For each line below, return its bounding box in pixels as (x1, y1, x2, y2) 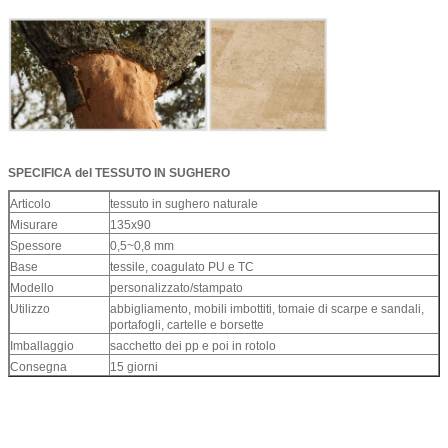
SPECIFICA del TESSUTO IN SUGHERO (8, 165, 230, 180)
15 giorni (110, 359, 158, 374)
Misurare (10, 217, 58, 232)
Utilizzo (10, 301, 50, 316)
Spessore (10, 238, 62, 253)
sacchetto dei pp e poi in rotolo (110, 338, 276, 353)
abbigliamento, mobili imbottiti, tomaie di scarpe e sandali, (110, 301, 424, 316)
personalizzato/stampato (110, 280, 243, 295)
